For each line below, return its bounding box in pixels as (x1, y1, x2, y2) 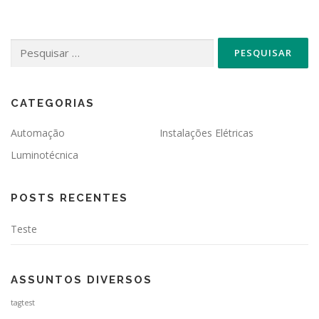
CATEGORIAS (11, 97, 95, 110)
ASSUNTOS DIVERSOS (11, 273, 152, 287)
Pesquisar (10, 38, 51, 51)
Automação (11, 126, 65, 140)
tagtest (11, 298, 35, 308)
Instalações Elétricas (159, 126, 253, 140)
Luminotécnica (11, 148, 78, 162)
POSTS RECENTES (11, 192, 128, 205)
